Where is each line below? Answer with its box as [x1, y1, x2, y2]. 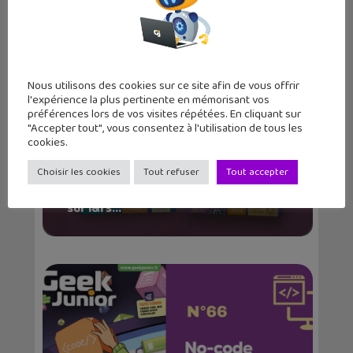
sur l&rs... [66, 199, 121, 219]
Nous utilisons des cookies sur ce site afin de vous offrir [28, 76, 299, 95]
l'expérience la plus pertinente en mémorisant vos [28, 90, 269, 110]
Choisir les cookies [37, 163, 121, 180]
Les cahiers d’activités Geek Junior [66, 184, 270, 204]
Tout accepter [226, 163, 288, 180]
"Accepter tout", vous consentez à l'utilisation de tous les [28, 118, 303, 138]
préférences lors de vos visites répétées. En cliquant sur [28, 104, 301, 124]
